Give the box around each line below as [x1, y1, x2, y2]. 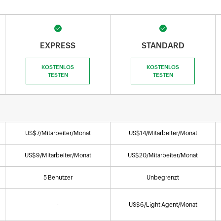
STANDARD [141, 41, 184, 50]
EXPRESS [40, 41, 75, 50]
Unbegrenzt [147, 174, 179, 181]
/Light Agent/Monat [144, 201, 197, 208]
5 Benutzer [43, 174, 73, 181]
